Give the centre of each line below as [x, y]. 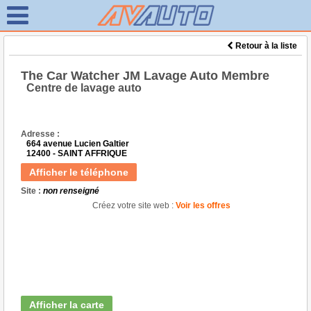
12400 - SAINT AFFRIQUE [77, 153]
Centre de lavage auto [84, 88]
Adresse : [40, 134]
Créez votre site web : [133, 205]
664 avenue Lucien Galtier [78, 144]
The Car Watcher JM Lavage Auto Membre [145, 76]
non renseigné [71, 191]
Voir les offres [203, 205]
